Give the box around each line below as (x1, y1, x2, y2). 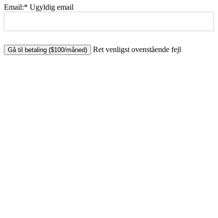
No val (3, 44, 24, 53)
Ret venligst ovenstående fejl (93, 45, 181, 54)
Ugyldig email (30, 2, 73, 11)
